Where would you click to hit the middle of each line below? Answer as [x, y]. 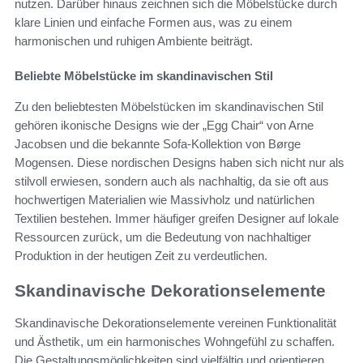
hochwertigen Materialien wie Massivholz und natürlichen [164, 199]
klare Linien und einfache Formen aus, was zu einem [154, 22]
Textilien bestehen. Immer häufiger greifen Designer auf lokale [177, 218]
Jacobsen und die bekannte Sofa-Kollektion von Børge [158, 143]
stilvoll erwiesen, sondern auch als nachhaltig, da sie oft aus [172, 181]
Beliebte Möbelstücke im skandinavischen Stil [144, 75]
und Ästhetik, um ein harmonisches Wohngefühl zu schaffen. [175, 342]
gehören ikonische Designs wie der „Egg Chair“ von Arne [164, 125]
